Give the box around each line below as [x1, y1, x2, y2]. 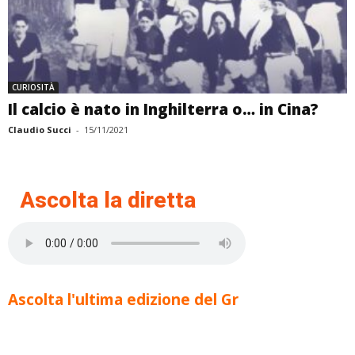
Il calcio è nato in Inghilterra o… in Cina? [8, 99, 319, 120]
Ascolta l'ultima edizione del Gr [8, 289, 239, 311]
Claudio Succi [8, 124, 71, 136]
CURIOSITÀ [12, 82, 55, 94]
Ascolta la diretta [20, 187, 196, 214]
